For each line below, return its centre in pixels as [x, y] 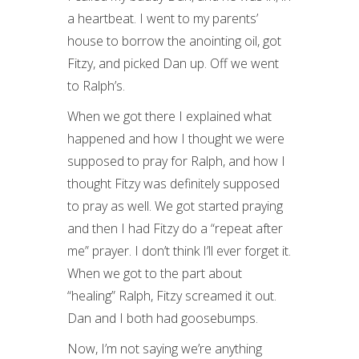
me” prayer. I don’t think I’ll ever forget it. [179, 251]
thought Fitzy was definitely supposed [173, 184]
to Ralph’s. [96, 86]
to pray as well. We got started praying [175, 206]
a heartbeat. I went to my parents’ [163, 18]
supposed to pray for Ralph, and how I [176, 161]
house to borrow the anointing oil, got [174, 41]
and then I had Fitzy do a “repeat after [175, 228]
